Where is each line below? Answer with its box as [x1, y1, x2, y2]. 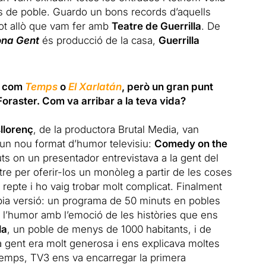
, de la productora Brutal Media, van [33, 123, 199, 135]
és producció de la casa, [39, 34, 159, 46]
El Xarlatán [68, 80, 122, 93]
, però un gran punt [121, 80, 213, 93]
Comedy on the [154, 137, 227, 150]
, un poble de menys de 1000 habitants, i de [7, 223, 211, 235]
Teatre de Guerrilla [111, 20, 201, 32]
